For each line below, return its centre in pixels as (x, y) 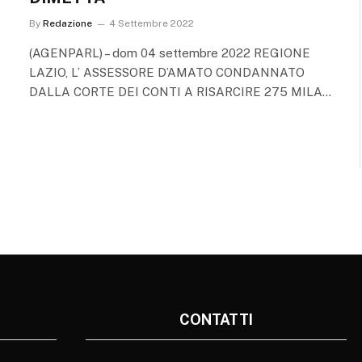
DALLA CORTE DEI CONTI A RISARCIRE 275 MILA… (180, 91)
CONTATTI (216, 319)
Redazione (67, 23)
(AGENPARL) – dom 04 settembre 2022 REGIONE (170, 53)
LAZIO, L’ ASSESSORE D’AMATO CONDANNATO (167, 72)
